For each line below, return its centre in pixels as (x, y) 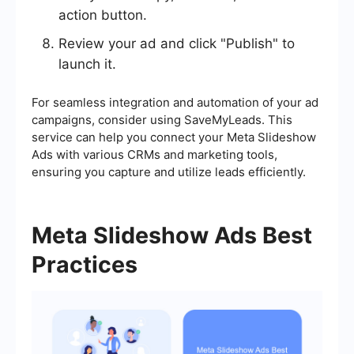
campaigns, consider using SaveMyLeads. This (162, 120)
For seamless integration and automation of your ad (175, 103)
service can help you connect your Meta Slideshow (174, 137)
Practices (85, 265)
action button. (103, 15)
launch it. (87, 64)
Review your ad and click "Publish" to (177, 44)
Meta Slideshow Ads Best (172, 235)
